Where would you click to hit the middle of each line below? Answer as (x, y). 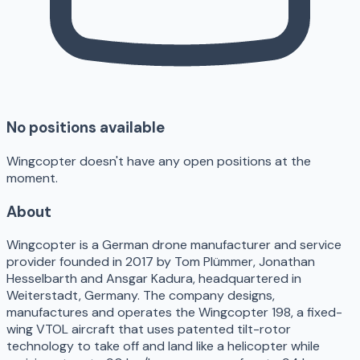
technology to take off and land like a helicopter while (163, 346)
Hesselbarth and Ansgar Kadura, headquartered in (154, 279)
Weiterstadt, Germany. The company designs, (141, 296)
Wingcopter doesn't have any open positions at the (159, 161)
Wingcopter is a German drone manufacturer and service (174, 245)
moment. (32, 178)
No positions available (86, 128)
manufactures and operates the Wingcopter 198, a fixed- (174, 313)
